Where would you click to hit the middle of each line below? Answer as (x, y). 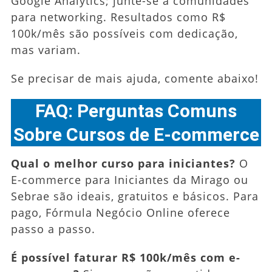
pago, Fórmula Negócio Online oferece (120, 212)
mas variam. (46, 49)
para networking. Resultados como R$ (118, 17)
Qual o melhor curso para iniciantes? (123, 163)
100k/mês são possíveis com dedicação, (124, 33)
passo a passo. (53, 229)
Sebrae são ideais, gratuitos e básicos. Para (134, 196)
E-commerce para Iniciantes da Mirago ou (129, 179)
